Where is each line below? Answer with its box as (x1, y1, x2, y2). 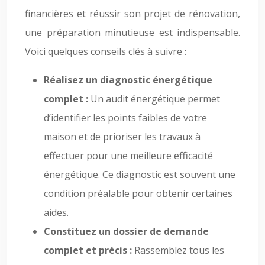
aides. (44, 206, 69, 219)
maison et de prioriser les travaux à (44, 130, 201, 143)
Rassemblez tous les (134, 244, 224, 257)
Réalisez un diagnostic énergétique (44, 73, 212, 86)
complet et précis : (44, 244, 134, 257)
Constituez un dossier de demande (44, 225, 209, 238)
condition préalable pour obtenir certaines (44, 187, 232, 200)
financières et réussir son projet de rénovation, (25, 7, 240, 20)
